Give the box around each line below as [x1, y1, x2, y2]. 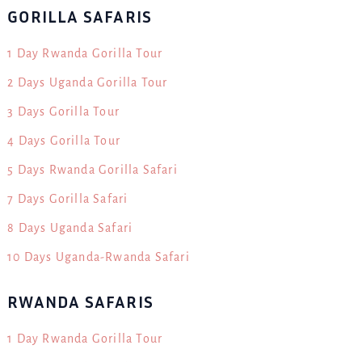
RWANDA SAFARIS [7, 291, 154, 312]
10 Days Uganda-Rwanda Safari [7, 250, 190, 264]
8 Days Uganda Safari [7, 221, 133, 235]
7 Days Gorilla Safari [7, 192, 128, 206]
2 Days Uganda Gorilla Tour [7, 76, 168, 90]
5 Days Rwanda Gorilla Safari [7, 163, 178, 177]
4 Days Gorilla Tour [7, 134, 120, 148]
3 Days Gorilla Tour [7, 105, 120, 119]
